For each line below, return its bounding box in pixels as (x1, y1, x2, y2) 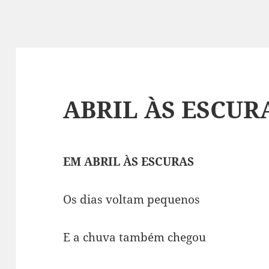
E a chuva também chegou (63, 229, 207, 246)
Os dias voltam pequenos (63, 192, 201, 208)
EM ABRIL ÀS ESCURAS (63, 154, 195, 170)
